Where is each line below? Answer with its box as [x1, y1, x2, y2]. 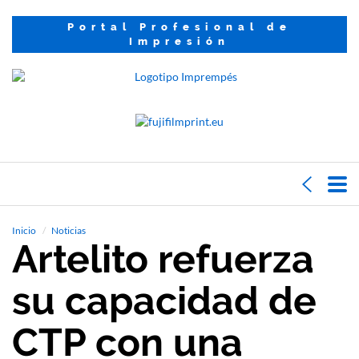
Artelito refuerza [12, 236, 314, 281]
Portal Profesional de [67, 21, 292, 33]
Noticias [51, 224, 86, 236]
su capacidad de [12, 278, 317, 323]
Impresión [129, 35, 230, 47]
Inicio [12, 224, 36, 236]
